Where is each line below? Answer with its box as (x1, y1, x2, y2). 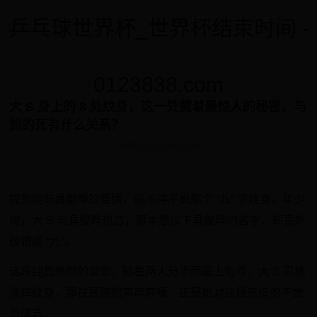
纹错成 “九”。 (9, 236, 76, 248)
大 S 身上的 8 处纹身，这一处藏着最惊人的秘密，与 (9, 100, 307, 114)
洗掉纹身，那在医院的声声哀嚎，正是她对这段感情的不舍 (9, 287, 304, 299)
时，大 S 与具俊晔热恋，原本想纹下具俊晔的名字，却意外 (9, 214, 306, 226)
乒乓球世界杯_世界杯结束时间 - (8, 16, 309, 40)
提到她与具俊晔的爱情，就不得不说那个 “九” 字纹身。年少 (9, 193, 306, 205)
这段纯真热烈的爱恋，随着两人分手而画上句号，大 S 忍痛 (9, 265, 306, 277)
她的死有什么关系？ (9, 118, 125, 132)
